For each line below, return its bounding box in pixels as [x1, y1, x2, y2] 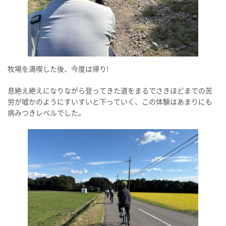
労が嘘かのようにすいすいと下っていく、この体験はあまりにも [8, 98, 212, 105]
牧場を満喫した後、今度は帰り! [8, 65, 108, 73]
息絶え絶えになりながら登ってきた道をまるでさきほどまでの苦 [8, 87, 212, 94]
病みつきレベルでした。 [8, 109, 85, 117]
